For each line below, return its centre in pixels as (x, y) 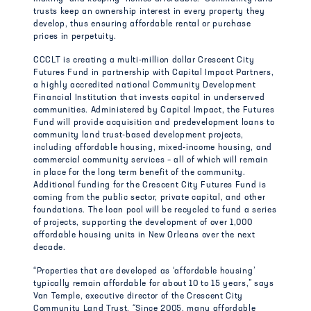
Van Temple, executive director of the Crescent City (138, 296)
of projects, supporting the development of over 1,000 (143, 223)
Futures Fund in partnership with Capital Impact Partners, (154, 73)
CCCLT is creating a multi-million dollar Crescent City (144, 60)
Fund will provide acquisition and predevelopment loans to (154, 123)
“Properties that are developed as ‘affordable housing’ (144, 271)
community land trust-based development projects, (139, 135)
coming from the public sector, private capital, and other (150, 198)
